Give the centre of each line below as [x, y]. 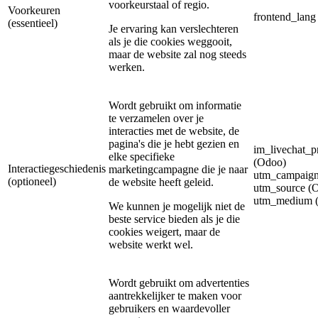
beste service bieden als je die [174, 219]
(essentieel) [33, 23]
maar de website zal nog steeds [177, 55]
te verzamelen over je [156, 119]
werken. [127, 67]
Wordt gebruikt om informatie [175, 106]
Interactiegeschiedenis [57, 169]
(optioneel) [32, 182]
